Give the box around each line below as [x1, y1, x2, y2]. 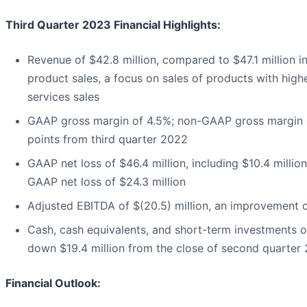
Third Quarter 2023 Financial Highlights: [5, 18, 221, 32]
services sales [27, 90, 99, 104]
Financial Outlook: [5, 276, 101, 291]
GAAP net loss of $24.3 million [27, 175, 186, 189]
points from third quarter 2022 [27, 132, 188, 147]
